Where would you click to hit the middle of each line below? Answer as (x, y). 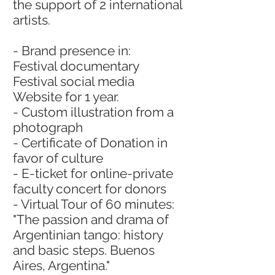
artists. (32, 20)
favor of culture (58, 158)
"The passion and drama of (91, 219)
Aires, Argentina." (63, 265)
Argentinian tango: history (88, 235)
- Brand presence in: (72, 51)
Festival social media (74, 81)
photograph (48, 127)
